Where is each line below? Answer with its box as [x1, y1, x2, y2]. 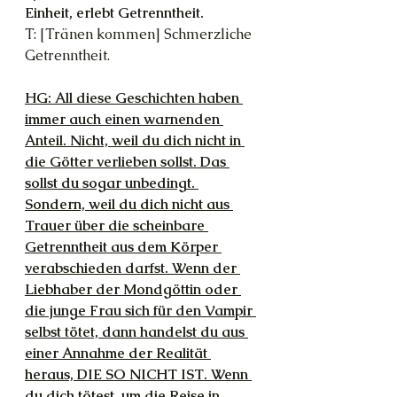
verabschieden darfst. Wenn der [25, 258, 240, 277]
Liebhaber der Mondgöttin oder [25, 279, 241, 299]
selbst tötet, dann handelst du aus [25, 322, 248, 341]
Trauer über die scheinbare [25, 215, 208, 235]
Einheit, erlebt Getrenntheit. [25, 3, 204, 22]
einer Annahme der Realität [25, 343, 211, 362]
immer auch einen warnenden [25, 109, 223, 128]
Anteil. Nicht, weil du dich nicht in [25, 130, 245, 150]
